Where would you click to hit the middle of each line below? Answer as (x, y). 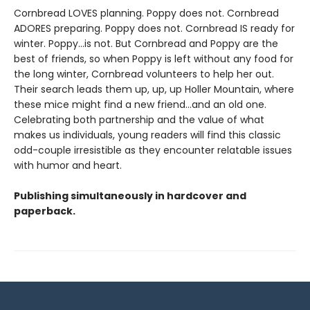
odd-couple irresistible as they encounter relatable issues (153, 150)
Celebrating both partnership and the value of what (139, 120)
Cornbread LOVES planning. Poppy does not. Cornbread (146, 13)
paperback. (45, 211)
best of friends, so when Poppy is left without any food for (154, 59)
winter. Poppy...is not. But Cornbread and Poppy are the (146, 44)
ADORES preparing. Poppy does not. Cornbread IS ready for (154, 28)
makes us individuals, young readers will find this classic (147, 135)
